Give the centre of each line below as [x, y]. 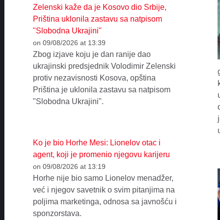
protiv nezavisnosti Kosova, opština [94, 78]
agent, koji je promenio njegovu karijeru [101, 155]
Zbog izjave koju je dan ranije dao [92, 54]
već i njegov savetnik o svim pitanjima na [104, 190]
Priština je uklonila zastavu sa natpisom [101, 89]
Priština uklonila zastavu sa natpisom [97, 19]
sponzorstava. [57, 214]
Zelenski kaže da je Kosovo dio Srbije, [99, 7]
